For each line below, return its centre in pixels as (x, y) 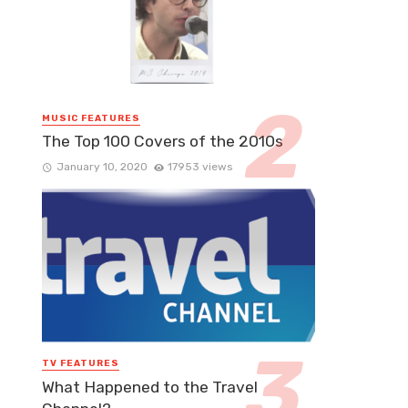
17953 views (200, 167)
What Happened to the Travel (150, 387)
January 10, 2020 (102, 167)
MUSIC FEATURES (91, 119)
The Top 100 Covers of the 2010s (163, 142)
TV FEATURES (81, 364)
